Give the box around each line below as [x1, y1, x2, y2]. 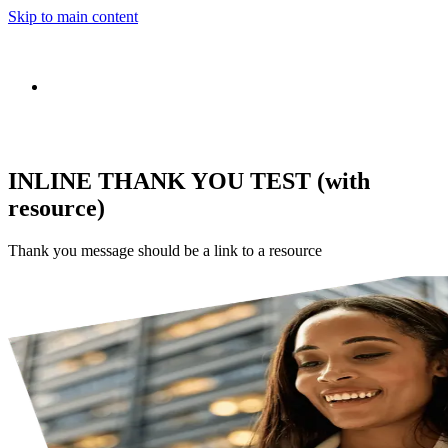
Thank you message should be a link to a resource [8, 241, 322, 259]
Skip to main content [8, 8, 138, 25]
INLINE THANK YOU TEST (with [8, 167, 370, 194]
